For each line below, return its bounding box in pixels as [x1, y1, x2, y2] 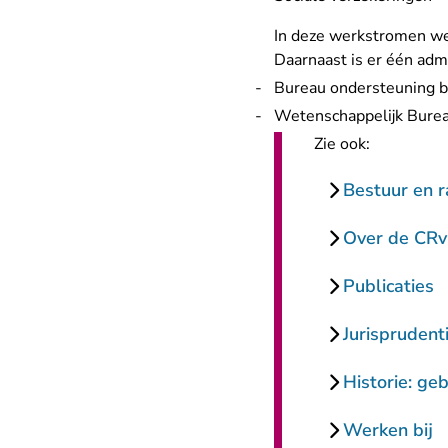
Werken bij [343, 418, 433, 442]
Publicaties [343, 274, 434, 298]
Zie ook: [314, 133, 370, 155]
